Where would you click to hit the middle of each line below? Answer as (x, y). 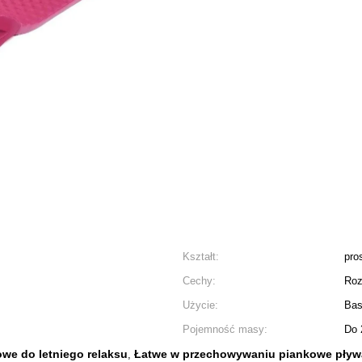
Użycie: (200, 305)
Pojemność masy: (225, 329)
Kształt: (201, 257)
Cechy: (199, 281)
